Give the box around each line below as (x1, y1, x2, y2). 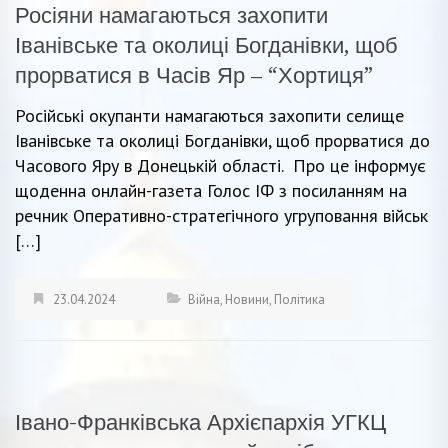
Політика (274, 290, 325, 308)
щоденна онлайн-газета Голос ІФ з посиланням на (15, 178, 407, 202)
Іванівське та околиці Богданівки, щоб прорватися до (15, 128, 430, 152)
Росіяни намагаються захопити (15, 2, 328, 28)
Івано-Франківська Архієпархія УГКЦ (15, 409, 386, 435)
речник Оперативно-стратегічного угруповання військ (15, 203, 428, 227)
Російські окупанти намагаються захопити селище (15, 103, 404, 127)
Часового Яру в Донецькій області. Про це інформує (15, 153, 426, 177)
